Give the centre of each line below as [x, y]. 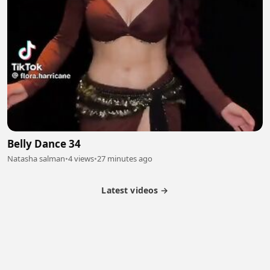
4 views [81, 159]
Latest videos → [135, 190]
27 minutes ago [125, 159]
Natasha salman [36, 159]
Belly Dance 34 [44, 144]
